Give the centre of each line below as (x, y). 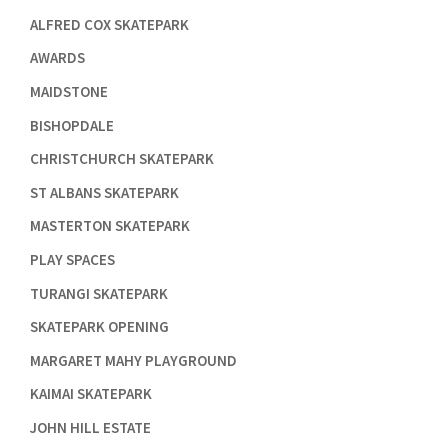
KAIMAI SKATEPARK (90, 394)
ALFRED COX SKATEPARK (109, 24)
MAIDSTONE (68, 92)
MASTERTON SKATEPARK (109, 226)
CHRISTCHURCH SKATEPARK (121, 159)
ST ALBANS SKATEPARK (104, 192)
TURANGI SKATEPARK (98, 293)
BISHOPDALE (71, 125)
